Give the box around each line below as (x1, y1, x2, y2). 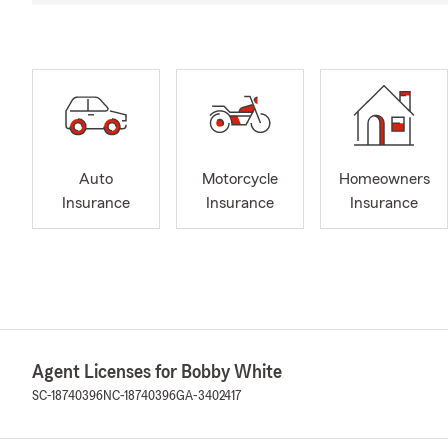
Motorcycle (202, 171, 278, 188)
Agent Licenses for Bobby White (32, 361, 282, 382)
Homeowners (338, 171, 430, 188)
